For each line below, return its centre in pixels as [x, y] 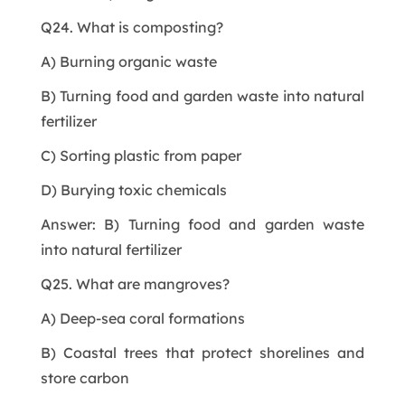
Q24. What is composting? [132, 27]
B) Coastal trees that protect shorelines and [202, 352]
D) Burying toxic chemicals [133, 189]
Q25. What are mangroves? [135, 283]
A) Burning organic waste [128, 61]
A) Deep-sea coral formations [142, 318]
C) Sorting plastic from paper [141, 155]
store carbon [85, 377]
